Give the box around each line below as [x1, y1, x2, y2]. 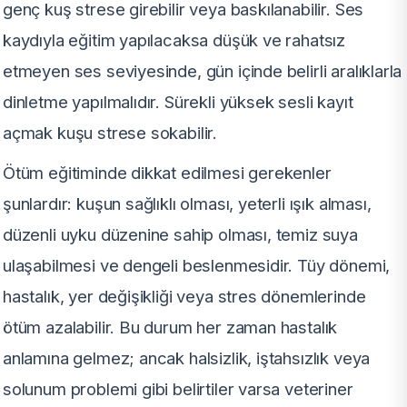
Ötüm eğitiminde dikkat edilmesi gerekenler [3, 163, 332, 184]
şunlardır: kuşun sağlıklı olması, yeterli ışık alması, [3, 194, 372, 214]
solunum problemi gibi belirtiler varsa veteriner [3, 379, 353, 400]
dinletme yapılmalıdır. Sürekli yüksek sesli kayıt [3, 92, 353, 113]
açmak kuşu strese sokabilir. [3, 123, 218, 144]
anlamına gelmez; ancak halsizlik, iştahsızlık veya [3, 348, 371, 369]
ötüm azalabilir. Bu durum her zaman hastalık [3, 317, 338, 338]
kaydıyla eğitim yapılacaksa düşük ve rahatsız [3, 30, 346, 51]
